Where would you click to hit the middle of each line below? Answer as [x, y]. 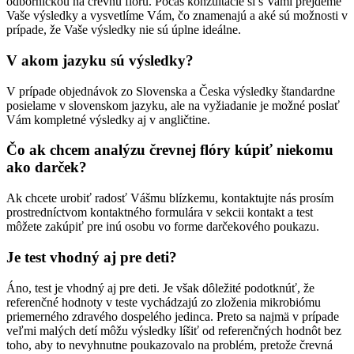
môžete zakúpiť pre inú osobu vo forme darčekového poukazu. [163, 227]
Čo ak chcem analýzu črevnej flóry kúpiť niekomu [170, 150]
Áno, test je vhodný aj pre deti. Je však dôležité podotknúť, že [160, 288]
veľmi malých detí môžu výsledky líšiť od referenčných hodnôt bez [174, 330]
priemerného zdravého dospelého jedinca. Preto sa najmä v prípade [173, 316]
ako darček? [47, 168]
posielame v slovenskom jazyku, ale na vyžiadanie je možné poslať [173, 105]
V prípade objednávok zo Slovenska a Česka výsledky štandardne [171, 91]
